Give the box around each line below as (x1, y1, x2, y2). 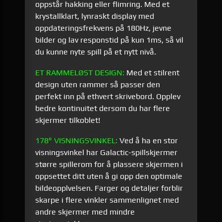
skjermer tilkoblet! (35, 115, 101, 125)
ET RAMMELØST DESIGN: (35, 67, 125, 77)
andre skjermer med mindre (35, 207, 135, 217)
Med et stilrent (124, 67, 180, 77)
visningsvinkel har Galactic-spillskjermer (35, 148, 178, 158)
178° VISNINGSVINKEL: (35, 136, 118, 146)
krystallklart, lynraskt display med (35, 11, 155, 21)
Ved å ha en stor (117, 136, 178, 146)
